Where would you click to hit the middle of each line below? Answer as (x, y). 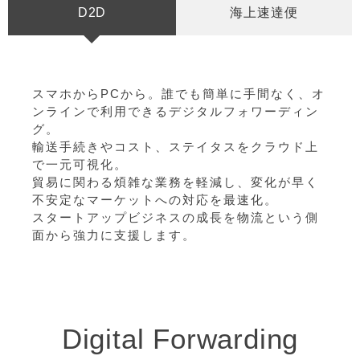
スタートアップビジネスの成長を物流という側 (176, 217)
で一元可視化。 (80, 164)
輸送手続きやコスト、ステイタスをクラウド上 (176, 147)
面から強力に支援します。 (114, 235)
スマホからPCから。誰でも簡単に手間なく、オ (179, 94)
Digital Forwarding (180, 339)
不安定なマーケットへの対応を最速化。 (155, 200)
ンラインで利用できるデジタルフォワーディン (176, 111)
